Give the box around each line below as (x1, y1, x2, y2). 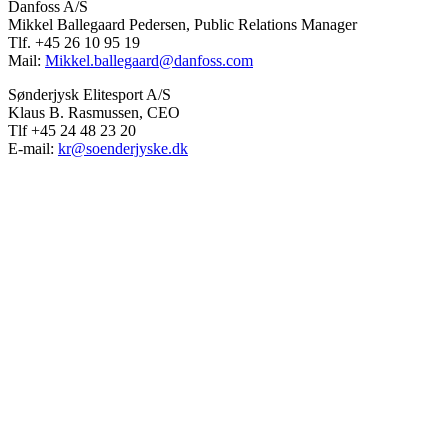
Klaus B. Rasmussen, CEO (8, 103, 180, 121)
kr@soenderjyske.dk (58, 139, 188, 157)
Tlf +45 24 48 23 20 (8, 121, 136, 139)
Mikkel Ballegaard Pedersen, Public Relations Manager (8, 15, 357, 33)
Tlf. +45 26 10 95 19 (8, 33, 140, 51)
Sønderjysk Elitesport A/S (8, 85, 171, 103)
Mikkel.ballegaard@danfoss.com (45, 51, 253, 69)
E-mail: (8, 139, 58, 157)
